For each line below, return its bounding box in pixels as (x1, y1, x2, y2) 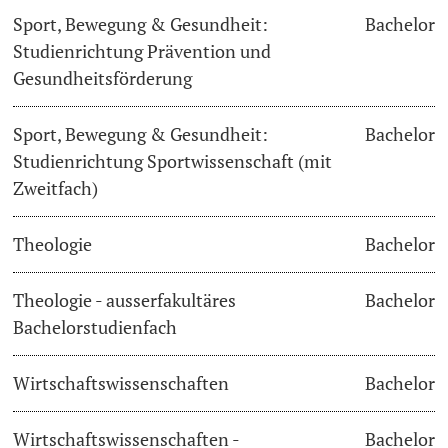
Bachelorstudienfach (13, 315, 178, 339)
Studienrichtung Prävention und (13, 39, 272, 63)
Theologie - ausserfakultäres (13, 288, 237, 312)
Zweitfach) (13, 176, 99, 200)
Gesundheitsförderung (13, 66, 193, 90)
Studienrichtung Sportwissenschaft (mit (13, 149, 333, 173)
